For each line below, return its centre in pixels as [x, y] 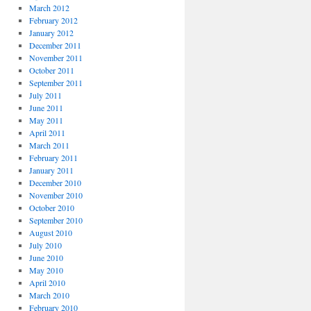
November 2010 [56, 195]
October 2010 [51, 208]
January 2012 [51, 33]
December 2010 [55, 183]
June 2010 [46, 258]
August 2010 [50, 233]
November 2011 [56, 58]
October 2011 [51, 70]
